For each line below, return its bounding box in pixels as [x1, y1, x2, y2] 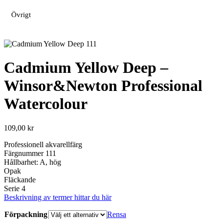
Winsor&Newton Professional [4, 77, 202, 95]
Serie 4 [4, 184, 25, 193]
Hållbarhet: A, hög [4, 157, 61, 166]
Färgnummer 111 [4, 149, 56, 157]
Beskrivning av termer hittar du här [4, 193, 111, 201]
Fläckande [4, 175, 36, 184]
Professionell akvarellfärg [4, 140, 82, 149]
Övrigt [11, 11, 31, 19]
